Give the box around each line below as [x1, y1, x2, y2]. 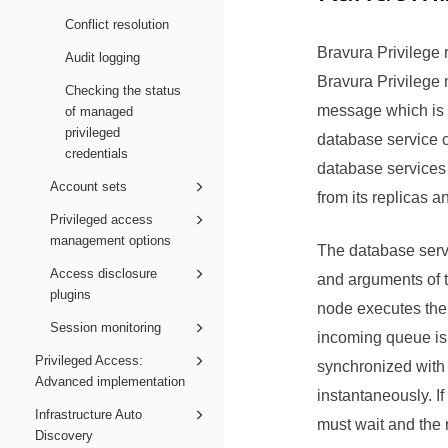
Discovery [35, 427, 93, 443]
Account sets [50, 178, 127, 194]
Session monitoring [50, 319, 161, 335]
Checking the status [65, 82, 181, 98]
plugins [50, 286, 91, 302]
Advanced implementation [35, 373, 185, 389]
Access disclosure [50, 265, 157, 281]
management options [50, 232, 171, 248]
